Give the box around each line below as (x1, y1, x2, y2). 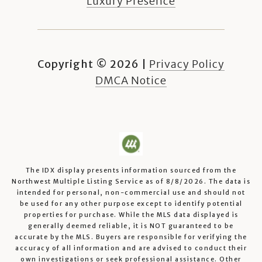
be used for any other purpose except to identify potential (19, 199, 243, 208)
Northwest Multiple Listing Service (12, 177, 143, 185)
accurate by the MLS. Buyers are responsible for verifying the (15, 233, 247, 241)
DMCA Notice (95, 73, 167, 87)
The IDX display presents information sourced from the (25, 166, 237, 174)
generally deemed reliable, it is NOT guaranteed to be (28, 222, 234, 230)
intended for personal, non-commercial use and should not (16, 188, 246, 196)
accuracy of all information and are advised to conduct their (15, 244, 247, 252)
